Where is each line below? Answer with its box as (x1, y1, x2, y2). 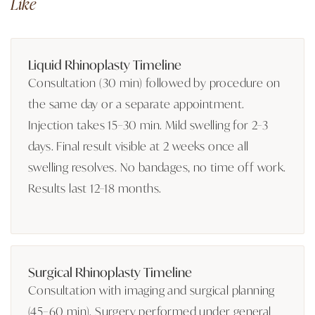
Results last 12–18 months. (28, 179, 162, 196)
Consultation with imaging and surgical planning (28, 281, 275, 298)
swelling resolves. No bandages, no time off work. (28, 157, 286, 175)
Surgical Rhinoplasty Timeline (28, 262, 192, 281)
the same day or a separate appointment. (28, 94, 245, 112)
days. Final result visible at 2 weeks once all (28, 136, 249, 154)
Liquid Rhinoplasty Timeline (28, 55, 181, 73)
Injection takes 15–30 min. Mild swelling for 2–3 (28, 115, 269, 133)
